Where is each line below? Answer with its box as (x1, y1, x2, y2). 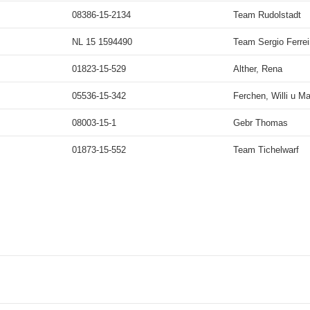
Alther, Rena (233, 64, 282, 74)
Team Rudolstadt (233, 10, 301, 20)
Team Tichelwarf (233, 145, 299, 155)
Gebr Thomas (233, 118, 288, 128)
